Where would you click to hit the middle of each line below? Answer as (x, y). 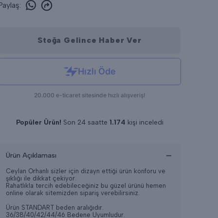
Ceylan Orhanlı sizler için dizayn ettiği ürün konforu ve (86, 171)
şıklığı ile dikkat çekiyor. (41, 178)
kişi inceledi (144, 122)
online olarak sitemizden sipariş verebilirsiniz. (73, 193)
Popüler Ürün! (38, 122)
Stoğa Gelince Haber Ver (90, 40)
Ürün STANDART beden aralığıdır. (64, 208)
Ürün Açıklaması (31, 155)
